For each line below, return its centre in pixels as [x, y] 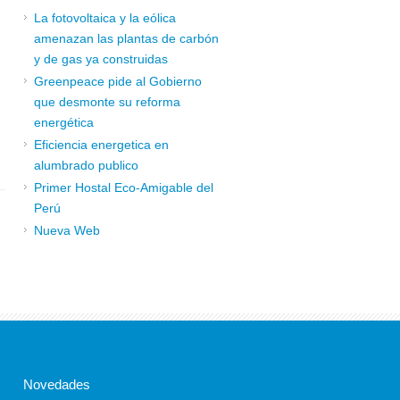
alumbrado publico [86, 165]
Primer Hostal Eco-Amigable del [124, 187]
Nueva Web [67, 230]
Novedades [57, 384]
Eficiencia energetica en [101, 145]
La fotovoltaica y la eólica [105, 18]
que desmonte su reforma [107, 102]
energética [64, 122]
